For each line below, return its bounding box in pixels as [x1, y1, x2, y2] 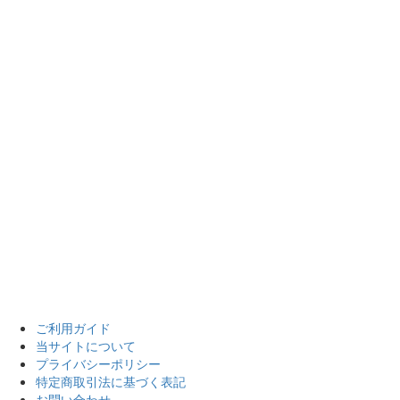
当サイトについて [36, 337, 136, 354]
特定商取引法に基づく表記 [36, 372, 186, 390]
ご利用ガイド [36, 319, 111, 337]
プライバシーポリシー [36, 354, 161, 372]
